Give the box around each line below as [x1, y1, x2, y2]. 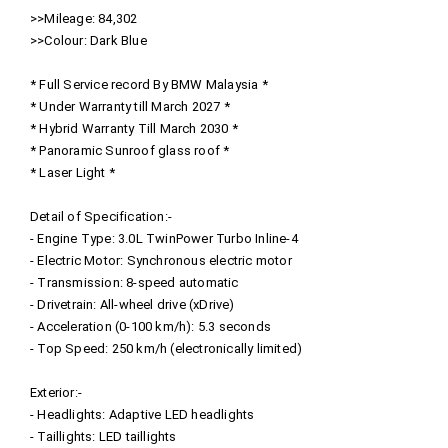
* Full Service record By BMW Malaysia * [30, 76, 268, 92]
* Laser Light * [30, 164, 115, 180]
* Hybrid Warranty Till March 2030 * [30, 120, 238, 136]
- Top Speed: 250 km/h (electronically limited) [30, 340, 303, 356]
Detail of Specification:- [30, 208, 172, 224]
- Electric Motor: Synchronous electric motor [30, 252, 292, 268]
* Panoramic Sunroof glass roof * [30, 142, 230, 158]
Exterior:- [30, 384, 82, 400]
